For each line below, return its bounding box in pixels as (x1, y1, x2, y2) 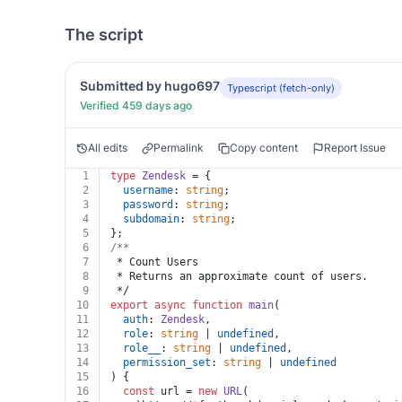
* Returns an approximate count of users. (110, 270, 368, 283)
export (110, 299, 148, 311)
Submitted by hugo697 (80, 78, 220, 93)
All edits (88, 141, 127, 154)
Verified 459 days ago (80, 99, 192, 112)
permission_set (123, 356, 211, 369)
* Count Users (110, 256, 198, 268)
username (123, 184, 173, 197)
